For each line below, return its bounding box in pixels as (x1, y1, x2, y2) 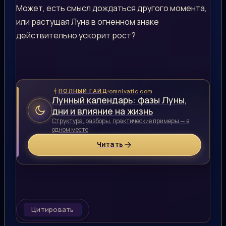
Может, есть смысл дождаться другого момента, (16, 2, 207, 14)
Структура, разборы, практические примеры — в (52, 116, 189, 125)
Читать (96, 140, 124, 149)
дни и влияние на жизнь (52, 104, 153, 117)
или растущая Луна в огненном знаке (16, 16, 159, 27)
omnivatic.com (108, 87, 153, 95)
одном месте (52, 125, 88, 134)
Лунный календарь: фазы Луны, (52, 93, 187, 106)
